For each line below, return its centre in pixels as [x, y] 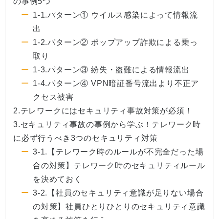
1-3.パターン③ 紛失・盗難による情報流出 [111, 69]
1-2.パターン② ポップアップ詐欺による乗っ [115, 42]
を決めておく [57, 179]
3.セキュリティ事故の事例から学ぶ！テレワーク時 [107, 124]
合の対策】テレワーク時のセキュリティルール [119, 165]
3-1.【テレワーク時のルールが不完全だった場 [118, 152]
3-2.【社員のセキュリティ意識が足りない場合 [118, 193]
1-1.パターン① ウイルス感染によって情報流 [115, 15]
